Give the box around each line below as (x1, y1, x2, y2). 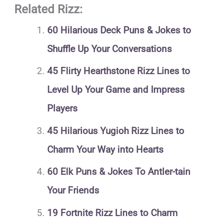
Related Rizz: (14, 2, 83, 16)
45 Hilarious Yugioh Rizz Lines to (47, 125, 184, 137)
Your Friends (47, 185, 99, 196)
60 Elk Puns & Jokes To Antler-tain (47, 166, 191, 178)
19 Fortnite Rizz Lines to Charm (47, 207, 178, 219)
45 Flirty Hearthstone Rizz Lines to (47, 65, 190, 77)
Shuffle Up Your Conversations (47, 43, 172, 55)
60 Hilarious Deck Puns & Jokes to (47, 24, 191, 36)
